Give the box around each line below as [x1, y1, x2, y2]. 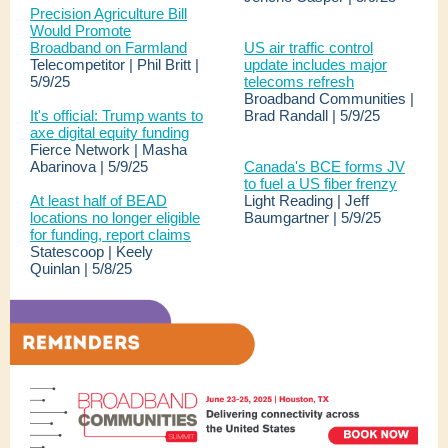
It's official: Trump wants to [30, 107, 203, 124]
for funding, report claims [30, 226, 191, 243]
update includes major [244, 56, 387, 73]
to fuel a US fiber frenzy [244, 175, 397, 192]
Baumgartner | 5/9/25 [244, 209, 381, 226]
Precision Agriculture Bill [30, 5, 187, 22]
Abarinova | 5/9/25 [30, 158, 148, 175]
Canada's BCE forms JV [244, 158, 405, 175]
